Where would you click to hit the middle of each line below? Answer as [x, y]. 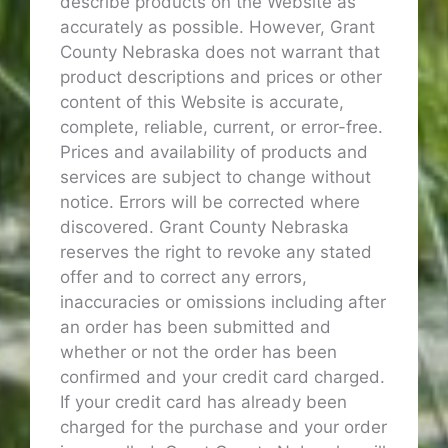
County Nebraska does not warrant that [220, 52]
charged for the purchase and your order [223, 427]
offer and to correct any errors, [183, 277]
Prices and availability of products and [214, 152]
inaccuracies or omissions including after [223, 302]
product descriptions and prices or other [221, 77]
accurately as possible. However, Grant [217, 27]
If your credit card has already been [203, 402]
